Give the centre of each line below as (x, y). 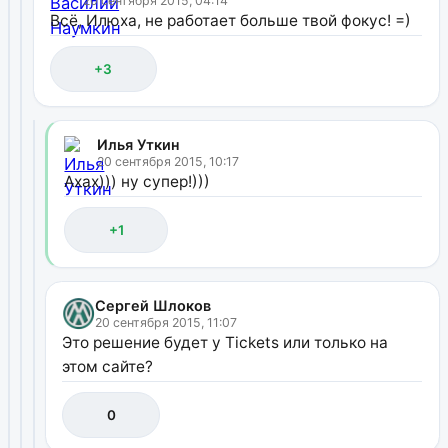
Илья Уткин (139, 145)
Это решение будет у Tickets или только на (225, 343)
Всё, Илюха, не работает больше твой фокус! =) (231, 21)
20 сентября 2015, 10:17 (168, 162)
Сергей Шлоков (153, 306)
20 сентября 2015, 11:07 (166, 323)
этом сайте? (108, 367)
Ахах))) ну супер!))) (137, 182)
